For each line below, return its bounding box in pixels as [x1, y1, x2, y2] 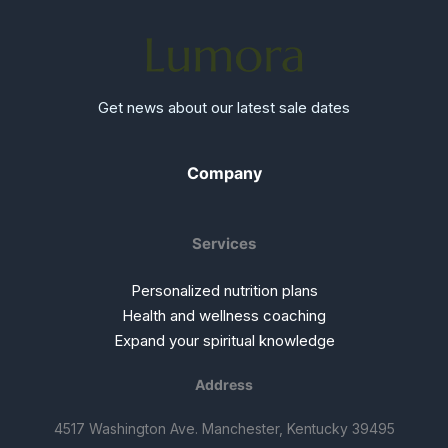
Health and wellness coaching [122, 306, 326, 325]
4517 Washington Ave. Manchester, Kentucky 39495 [53, 420, 395, 437]
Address [195, 376, 253, 393]
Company [186, 162, 262, 183]
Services [192, 233, 256, 253]
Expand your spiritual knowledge [113, 331, 335, 350]
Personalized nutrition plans [130, 281, 318, 300]
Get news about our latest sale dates [98, 97, 350, 117]
